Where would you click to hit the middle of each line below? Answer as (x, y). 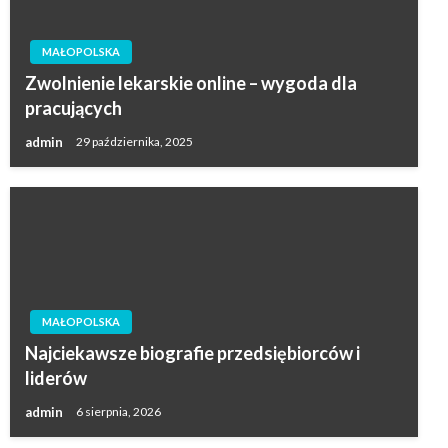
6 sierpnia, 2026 (118, 412)
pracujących (73, 107)
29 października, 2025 (134, 142)
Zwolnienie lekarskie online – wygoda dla (191, 82)
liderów (56, 377)
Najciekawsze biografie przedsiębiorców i (192, 352)
